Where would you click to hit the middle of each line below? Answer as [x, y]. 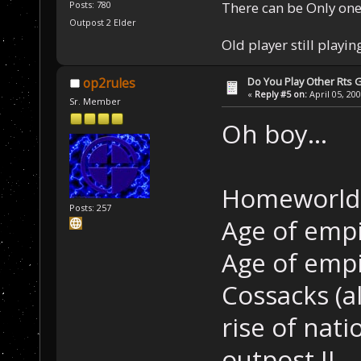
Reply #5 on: [281, 93]
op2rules [109, 83]
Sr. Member [95, 102]
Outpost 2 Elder [103, 22]
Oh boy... [274, 134]
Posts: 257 [91, 207]
